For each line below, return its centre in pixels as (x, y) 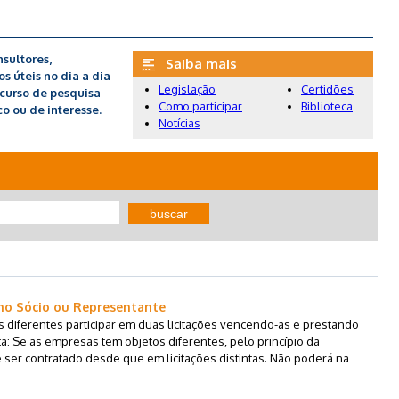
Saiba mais (196, 63)
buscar (168, 213)
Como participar (200, 106)
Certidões (327, 89)
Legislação (187, 89)
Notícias (179, 122)
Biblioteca (327, 106)
